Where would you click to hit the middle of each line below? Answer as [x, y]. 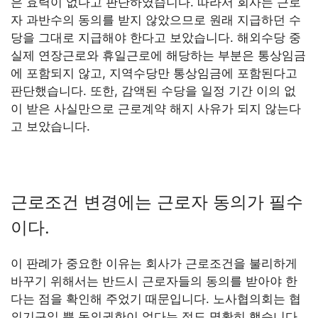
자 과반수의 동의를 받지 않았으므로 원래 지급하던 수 [156, 20]
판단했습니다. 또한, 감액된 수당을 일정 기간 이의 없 [153, 91]
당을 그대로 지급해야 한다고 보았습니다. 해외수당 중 [156, 38]
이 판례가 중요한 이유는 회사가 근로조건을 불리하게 [154, 264]
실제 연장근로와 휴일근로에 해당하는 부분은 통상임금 [158, 56]
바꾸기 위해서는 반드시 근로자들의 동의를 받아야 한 [154, 281]
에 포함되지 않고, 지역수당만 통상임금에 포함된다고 [154, 73]
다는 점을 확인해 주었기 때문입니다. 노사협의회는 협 [156, 299]
